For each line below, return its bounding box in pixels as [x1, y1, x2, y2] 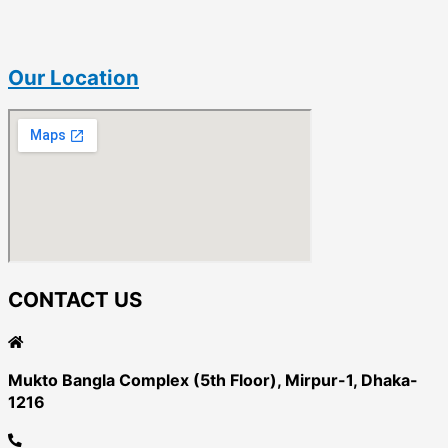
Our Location [8, 64, 139, 90]
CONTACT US [8, 286, 142, 312]
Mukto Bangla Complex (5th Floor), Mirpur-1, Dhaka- [8, 369, 418, 390]
